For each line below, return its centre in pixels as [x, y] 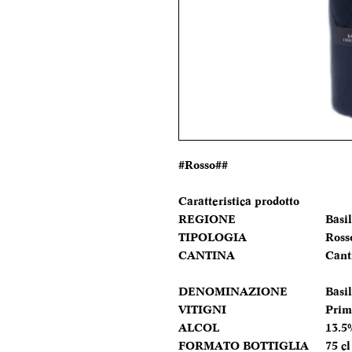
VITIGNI [202, 310]
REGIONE [207, 219]
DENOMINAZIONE [233, 291]
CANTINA [207, 255]
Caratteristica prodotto [239, 201]
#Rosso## [203, 165]
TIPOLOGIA [213, 237]
